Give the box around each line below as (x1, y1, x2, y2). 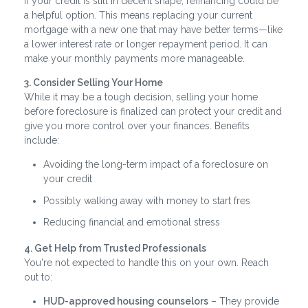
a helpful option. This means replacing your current (24, 10, 252, 21)
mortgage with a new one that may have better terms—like (24, 24, 283, 36)
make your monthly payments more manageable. (24, 53, 245, 65)
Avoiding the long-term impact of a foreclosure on (43, 159, 268, 170)
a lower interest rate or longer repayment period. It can (24, 38, 267, 50)
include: (24, 135, 59, 146)
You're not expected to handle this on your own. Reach (24, 257, 269, 269)
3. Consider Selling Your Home (24, 77, 163, 89)
